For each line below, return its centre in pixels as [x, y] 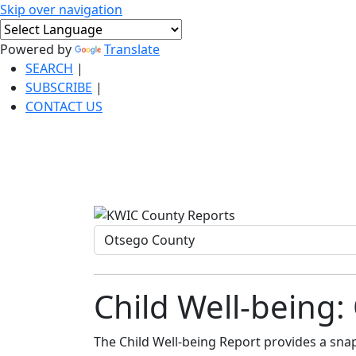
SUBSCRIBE [59, 87]
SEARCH [49, 68]
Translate [132, 49]
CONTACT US [64, 106]
